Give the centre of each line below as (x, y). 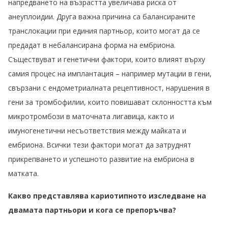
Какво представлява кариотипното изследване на (107, 196)
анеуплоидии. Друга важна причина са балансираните (102, 17)
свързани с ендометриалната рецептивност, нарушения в (109, 88)
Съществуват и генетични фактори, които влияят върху (107, 60)
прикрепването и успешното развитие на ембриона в (101, 159)
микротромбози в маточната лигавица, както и (91, 117)
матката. (23, 174)
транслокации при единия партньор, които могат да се (104, 31)
